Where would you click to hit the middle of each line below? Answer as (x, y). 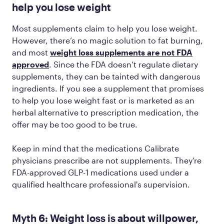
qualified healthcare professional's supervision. (101, 184)
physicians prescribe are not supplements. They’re (107, 160)
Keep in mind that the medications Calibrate (95, 148)
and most (31, 52)
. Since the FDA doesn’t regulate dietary (123, 64)
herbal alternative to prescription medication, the (105, 112)
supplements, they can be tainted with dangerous (106, 76)
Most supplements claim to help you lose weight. (105, 28)
